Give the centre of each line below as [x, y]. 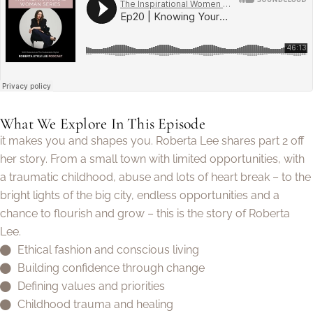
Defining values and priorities [91, 286]
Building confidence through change [111, 268]
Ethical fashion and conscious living [108, 249]
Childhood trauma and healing [95, 304]
